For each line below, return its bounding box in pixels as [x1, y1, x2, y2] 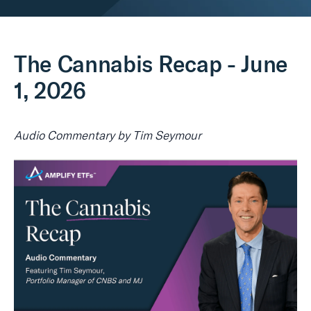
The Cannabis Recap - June [14, 51, 288, 78]
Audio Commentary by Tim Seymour [14, 128, 201, 142]
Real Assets [24, 3, 78, 15]
